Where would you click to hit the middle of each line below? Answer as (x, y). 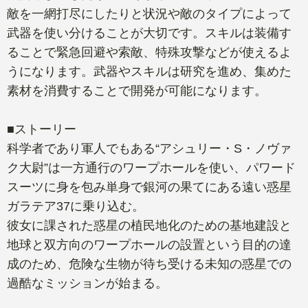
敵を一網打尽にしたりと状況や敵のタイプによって (149, 13)
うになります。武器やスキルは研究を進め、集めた (149, 71)
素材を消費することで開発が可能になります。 (137, 90)
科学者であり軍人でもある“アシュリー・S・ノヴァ (149, 148)
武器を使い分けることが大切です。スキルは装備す (149, 33)
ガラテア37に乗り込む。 (76, 206)
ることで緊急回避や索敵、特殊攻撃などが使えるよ (149, 52)
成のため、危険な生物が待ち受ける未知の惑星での (149, 264)
